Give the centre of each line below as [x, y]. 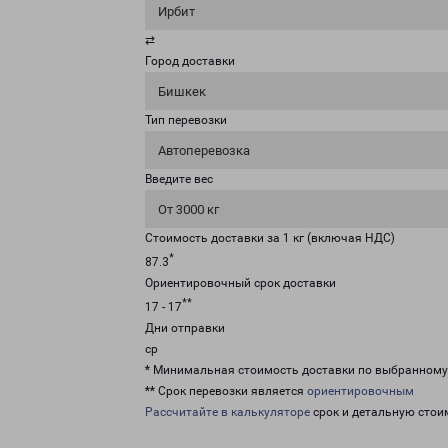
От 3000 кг [188, 209]
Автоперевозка [204, 150]
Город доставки [190, 61]
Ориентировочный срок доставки [240, 283]
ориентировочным [360, 391]
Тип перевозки [186, 120]
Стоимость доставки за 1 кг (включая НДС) [270, 238]
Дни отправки [185, 328]
